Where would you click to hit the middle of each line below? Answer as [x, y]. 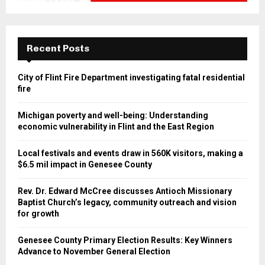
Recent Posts [58, 49]
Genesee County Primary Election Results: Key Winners [125, 240]
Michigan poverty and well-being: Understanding [113, 116]
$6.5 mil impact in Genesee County [85, 165]
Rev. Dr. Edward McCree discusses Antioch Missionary [125, 191]
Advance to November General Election [94, 252]
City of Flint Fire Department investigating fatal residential [131, 78]
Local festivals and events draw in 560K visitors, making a [130, 153]
